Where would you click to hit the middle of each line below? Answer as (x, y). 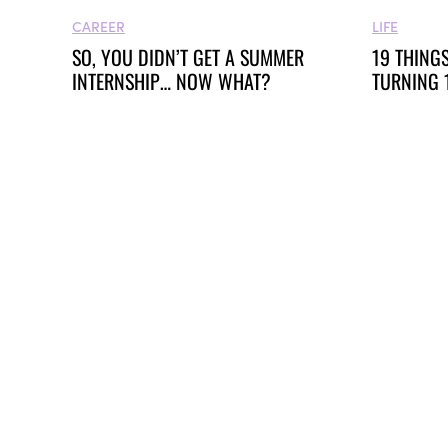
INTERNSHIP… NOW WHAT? (171, 81)
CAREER (98, 26)
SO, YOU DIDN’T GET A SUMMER (188, 57)
